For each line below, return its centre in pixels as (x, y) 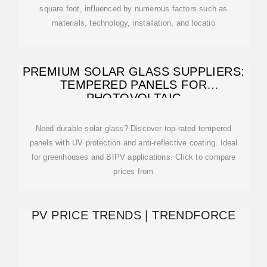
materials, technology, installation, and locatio (133, 23)
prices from (133, 171)
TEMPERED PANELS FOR (133, 85)
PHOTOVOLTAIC (133, 98)
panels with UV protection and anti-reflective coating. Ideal (133, 143)
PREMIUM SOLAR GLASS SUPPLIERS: (133, 72)
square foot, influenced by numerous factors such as (133, 9)
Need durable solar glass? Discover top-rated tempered (133, 128)
